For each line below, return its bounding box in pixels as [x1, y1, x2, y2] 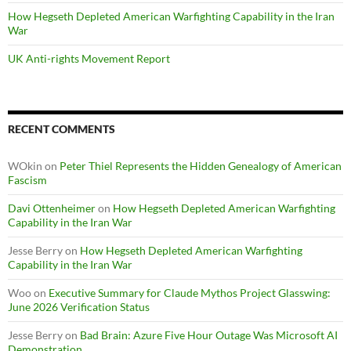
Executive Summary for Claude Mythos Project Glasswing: [49, 286, 331, 300]
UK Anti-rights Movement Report [8, 52, 170, 66]
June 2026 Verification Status [8, 300, 150, 314]
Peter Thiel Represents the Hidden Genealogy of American [60, 159, 342, 173]
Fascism [8, 173, 47, 187]
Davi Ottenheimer [8, 201, 96, 215]
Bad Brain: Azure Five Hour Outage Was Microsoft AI [80, 328, 338, 342]
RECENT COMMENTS [8, 122, 115, 136]
